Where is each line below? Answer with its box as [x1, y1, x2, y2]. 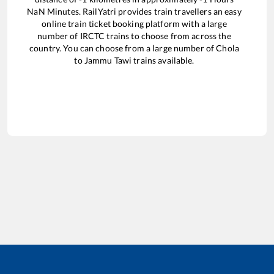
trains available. [131, 54, 194, 65]
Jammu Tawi [84, 54, 132, 65]
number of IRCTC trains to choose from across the [37, 30, 231, 41]
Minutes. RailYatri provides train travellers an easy [45, 6, 242, 17]
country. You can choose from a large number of [29, 42, 217, 53]
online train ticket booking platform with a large [42, 18, 227, 29]
